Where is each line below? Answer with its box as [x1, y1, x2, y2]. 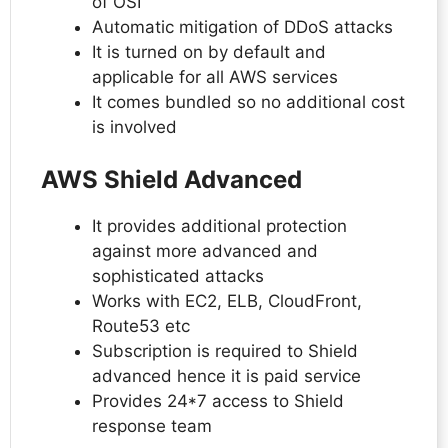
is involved [92, 117, 182, 138]
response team [92, 415, 217, 436]
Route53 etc [92, 315, 190, 336]
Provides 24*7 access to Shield [92, 390, 344, 411]
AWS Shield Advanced [41, 164, 308, 194]
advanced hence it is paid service [92, 365, 361, 386]
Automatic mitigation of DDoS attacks [92, 17, 393, 38]
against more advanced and [92, 240, 318, 261]
